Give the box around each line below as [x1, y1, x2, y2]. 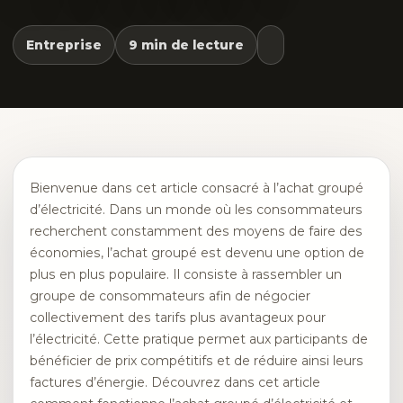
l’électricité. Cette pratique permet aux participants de [30, 331, 368, 347]
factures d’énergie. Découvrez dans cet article [30, 374, 320, 390]
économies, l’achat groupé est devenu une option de [30, 245, 364, 261]
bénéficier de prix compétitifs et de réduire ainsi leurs [30, 353, 363, 369]
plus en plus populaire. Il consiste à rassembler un [30, 266, 342, 282]
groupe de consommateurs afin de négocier [30, 288, 310, 304]
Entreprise [26, 38, 102, 52]
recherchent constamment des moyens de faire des [30, 223, 363, 239]
